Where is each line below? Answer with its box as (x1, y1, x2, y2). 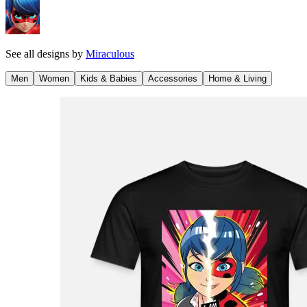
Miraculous (86, 47, 134, 60)
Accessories (148, 73, 197, 84)
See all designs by (5, 47, 86, 60)
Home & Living (208, 73, 267, 84)
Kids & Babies (80, 73, 137, 84)
